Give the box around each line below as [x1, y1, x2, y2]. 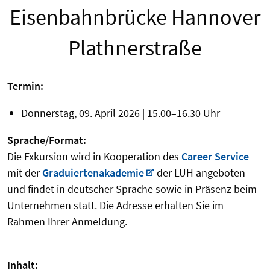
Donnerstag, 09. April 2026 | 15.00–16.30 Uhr [20, 106, 220, 121]
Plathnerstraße [68, 34, 202, 62]
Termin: [7, 79, 43, 93]
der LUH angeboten [154, 166, 246, 180]
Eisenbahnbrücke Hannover [10, 4, 260, 31]
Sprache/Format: [7, 133, 86, 148]
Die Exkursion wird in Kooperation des [7, 149, 181, 164]
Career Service [181, 149, 249, 164]
